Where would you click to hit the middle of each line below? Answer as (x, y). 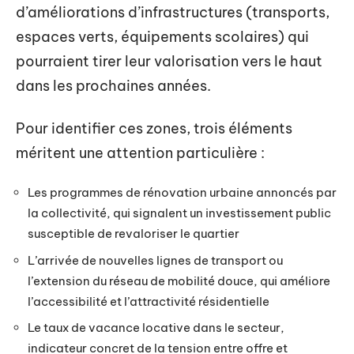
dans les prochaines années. (113, 86)
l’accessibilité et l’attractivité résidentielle (149, 301)
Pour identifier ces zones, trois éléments (154, 128)
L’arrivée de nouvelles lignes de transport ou (155, 260)
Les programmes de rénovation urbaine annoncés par (182, 192)
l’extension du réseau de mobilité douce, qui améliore (179, 281)
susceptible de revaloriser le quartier (134, 233)
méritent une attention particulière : (140, 153)
